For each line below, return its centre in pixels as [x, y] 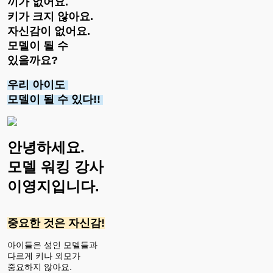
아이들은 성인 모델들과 [54, 245]
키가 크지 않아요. [52, 16]
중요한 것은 [38, 223]
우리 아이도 [38, 84]
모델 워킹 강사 [58, 166]
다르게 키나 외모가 [44, 256]
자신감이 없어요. [50, 31]
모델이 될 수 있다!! [54, 99]
